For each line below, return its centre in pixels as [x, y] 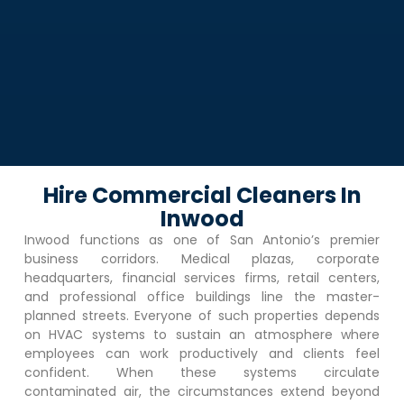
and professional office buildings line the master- [202, 296]
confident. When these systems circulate [202, 372]
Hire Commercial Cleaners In [202, 195]
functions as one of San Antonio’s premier [225, 239]
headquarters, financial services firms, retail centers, [202, 277]
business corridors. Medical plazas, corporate [202, 258]
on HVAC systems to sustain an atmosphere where [202, 334]
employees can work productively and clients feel [202, 353]
